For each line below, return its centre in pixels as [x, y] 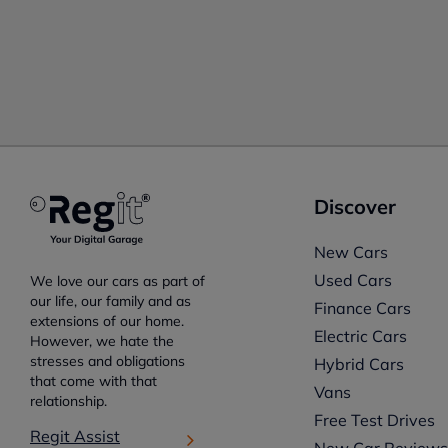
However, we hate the [102, 340]
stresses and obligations [107, 360]
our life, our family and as [110, 300]
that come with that [93, 380]
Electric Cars [361, 336]
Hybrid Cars [359, 364]
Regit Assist [75, 435]
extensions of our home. [107, 320]
